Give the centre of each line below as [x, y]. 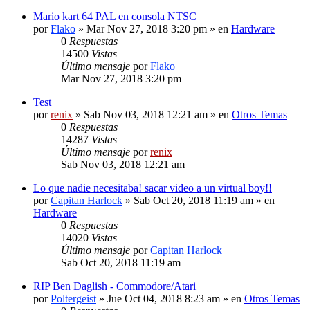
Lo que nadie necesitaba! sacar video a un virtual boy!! [153, 188]
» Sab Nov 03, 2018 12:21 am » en [152, 114]
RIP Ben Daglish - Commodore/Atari [115, 286]
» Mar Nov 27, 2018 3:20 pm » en [153, 28]
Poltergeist [73, 298]
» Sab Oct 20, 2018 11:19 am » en [199, 200]
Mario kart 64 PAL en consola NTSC [115, 16]
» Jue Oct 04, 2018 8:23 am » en [170, 298]
